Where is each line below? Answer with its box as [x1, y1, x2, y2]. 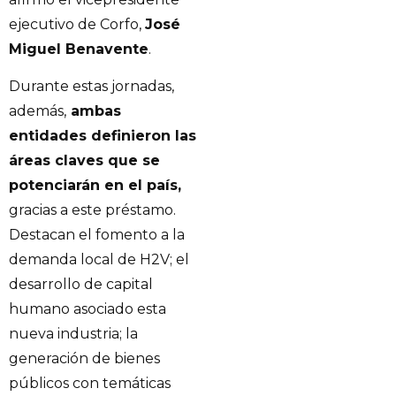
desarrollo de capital [9, 276, 153, 293]
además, [9, 103, 66, 120]
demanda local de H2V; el [9, 251, 189, 269]
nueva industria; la [9, 325, 138, 343]
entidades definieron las [9, 127, 196, 145]
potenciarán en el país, [9, 177, 181, 194]
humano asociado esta [9, 301, 166, 318]
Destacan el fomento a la [9, 226, 185, 244]
